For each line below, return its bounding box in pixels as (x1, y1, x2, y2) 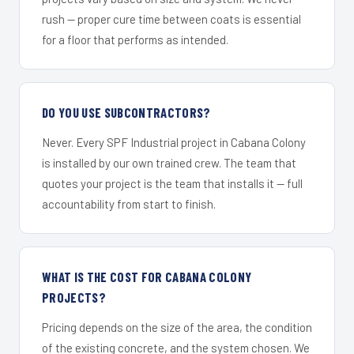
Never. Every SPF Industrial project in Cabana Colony (42, 134, 306, 149)
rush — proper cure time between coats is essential (42, 11, 301, 26)
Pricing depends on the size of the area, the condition (42, 319, 312, 334)
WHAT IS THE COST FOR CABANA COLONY (42, 268, 252, 284)
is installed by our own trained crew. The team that (42, 155, 296, 170)
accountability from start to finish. (42, 196, 216, 211)
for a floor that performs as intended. (42, 32, 228, 47)
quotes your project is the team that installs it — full (42, 175, 303, 190)
